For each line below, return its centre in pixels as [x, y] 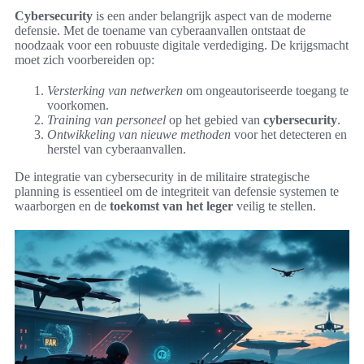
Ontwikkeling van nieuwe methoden [139, 134]
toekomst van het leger [171, 206]
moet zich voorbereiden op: [84, 59]
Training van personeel [106, 119]
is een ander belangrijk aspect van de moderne [212, 15]
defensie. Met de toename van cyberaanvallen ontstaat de [160, 30]
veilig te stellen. [275, 206]
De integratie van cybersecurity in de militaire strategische [162, 176]
